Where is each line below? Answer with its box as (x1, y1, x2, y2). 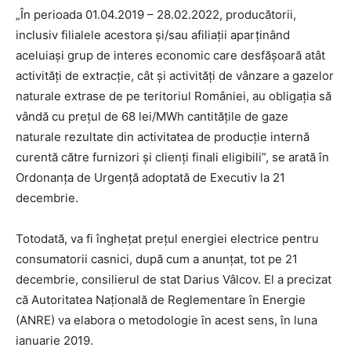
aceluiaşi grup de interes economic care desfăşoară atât (16, 47, 325, 63)
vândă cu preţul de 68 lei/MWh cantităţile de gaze (16, 108, 288, 124)
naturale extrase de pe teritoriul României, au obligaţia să (16, 88, 331, 103)
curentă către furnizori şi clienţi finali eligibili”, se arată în (16, 149, 329, 165)
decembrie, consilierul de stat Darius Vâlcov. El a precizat (16, 271, 331, 287)
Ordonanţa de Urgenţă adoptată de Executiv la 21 (16, 169, 285, 185)
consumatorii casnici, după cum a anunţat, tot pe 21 (16, 251, 298, 266)
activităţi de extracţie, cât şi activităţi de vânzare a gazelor (16, 67, 334, 83)
